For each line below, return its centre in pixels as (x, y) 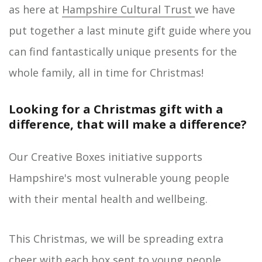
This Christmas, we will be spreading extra (116, 239)
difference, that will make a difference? (128, 124)
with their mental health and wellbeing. (108, 199)
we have (215, 9)
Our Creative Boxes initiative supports (106, 157)
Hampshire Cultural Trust (128, 9)
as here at (35, 9)
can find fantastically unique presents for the (123, 51)
